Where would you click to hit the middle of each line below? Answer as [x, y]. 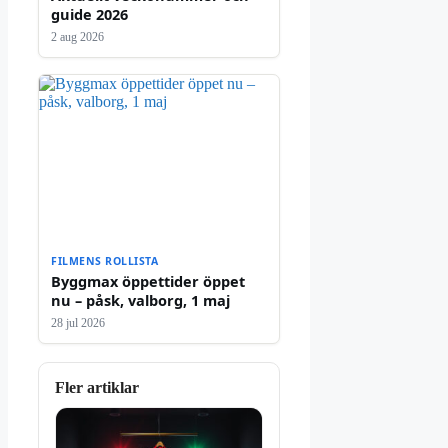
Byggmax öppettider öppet [148, 280]
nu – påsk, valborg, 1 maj [140, 299]
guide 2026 [89, 13]
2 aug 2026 [77, 36]
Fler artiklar [97, 387]
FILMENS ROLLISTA [105, 260]
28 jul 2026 [78, 322]
